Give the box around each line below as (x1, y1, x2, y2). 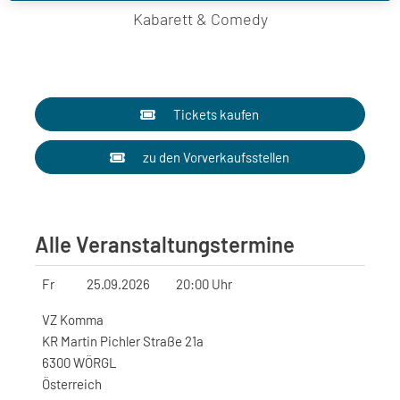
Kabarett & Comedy (132, 9, 268, 29)
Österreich (42, 376, 102, 392)
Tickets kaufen (173, 106, 260, 122)
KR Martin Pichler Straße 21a (42, 333, 204, 349)
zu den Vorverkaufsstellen (143, 149, 290, 165)
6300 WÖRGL (42, 354, 117, 371)
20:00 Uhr (176, 276, 232, 292)
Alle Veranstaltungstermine (35, 231, 295, 257)
